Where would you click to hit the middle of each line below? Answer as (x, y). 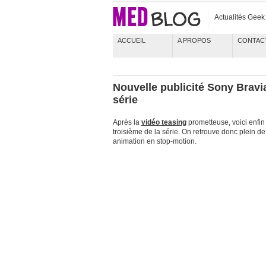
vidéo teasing (164, 122)
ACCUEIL (131, 40)
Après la (127, 122)
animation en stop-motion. (154, 141)
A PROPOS (194, 40)
